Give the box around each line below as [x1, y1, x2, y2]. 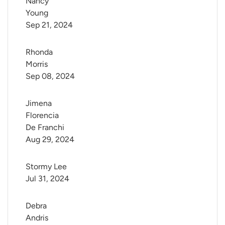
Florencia [26, 110, 61, 121]
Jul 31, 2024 [26, 174, 69, 184]
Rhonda [26, 47, 55, 57]
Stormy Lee [26, 162, 67, 172]
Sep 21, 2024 [26, 20, 73, 30]
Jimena [26, 98, 54, 108]
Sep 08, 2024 [26, 71, 75, 81]
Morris [26, 59, 48, 69]
